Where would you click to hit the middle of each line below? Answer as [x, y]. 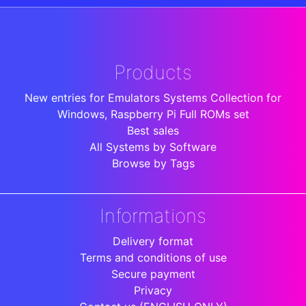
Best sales [153, 131]
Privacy [153, 291]
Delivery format [153, 241]
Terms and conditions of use [153, 258]
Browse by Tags [153, 164]
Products [153, 73]
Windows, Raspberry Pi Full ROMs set [153, 114]
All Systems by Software [153, 147]
